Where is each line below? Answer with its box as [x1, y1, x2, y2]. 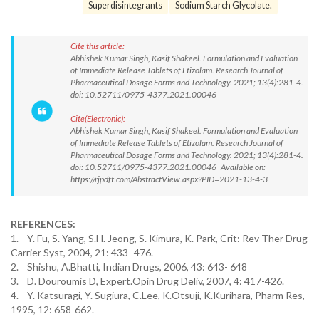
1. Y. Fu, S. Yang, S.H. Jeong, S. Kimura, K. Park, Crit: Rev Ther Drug [11, 232, 308, 244]
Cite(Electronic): [70, 113, 125, 124]
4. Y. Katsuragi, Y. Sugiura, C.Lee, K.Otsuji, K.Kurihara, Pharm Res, [11, 289, 305, 301]
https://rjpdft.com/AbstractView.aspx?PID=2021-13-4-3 [70, 174, 268, 184]
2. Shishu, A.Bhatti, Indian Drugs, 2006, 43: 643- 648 [11, 261, 247, 273]
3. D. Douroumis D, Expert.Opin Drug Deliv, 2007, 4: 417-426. [11, 275, 284, 287]
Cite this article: [70, 41, 125, 51]
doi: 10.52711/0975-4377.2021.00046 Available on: [70, 162, 266, 172]
